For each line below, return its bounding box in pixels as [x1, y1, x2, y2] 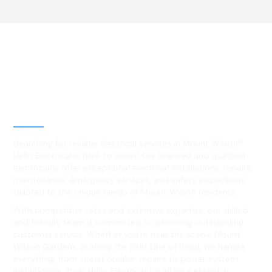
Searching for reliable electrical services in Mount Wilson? [13, 138, 243, 149]
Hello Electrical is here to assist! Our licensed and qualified [13, 150, 246, 161]
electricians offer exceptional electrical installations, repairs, [13, 162, 253, 174]
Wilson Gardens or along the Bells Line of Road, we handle [13, 241, 245, 253]
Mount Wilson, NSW [13, 101, 161, 121]
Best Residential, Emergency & [13, 62, 243, 82]
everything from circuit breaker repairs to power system [13, 253, 239, 265]
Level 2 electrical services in [13, 81, 229, 101]
